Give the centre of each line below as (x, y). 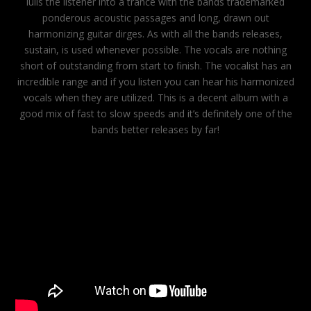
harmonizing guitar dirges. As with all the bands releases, (155, 34)
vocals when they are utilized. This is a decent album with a (155, 98)
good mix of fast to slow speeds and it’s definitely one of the (155, 114)
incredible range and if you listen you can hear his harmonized (155, 82)
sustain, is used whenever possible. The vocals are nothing (155, 50)
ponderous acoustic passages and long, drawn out (155, 18)
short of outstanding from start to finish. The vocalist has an (155, 66)
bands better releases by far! (155, 129)
